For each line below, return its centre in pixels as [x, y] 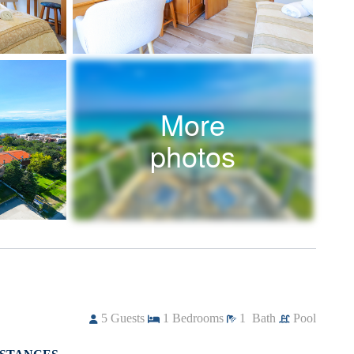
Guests [128, 318]
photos [193, 156]
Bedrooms [198, 318]
